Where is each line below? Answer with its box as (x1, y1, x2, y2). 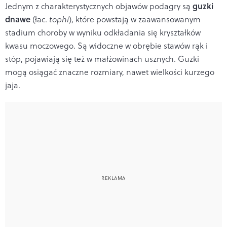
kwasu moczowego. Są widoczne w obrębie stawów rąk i (5, 40, 208, 51)
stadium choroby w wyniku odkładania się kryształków (5, 26, 201, 38)
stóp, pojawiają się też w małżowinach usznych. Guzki (5, 53, 199, 64)
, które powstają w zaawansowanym (71, 13, 201, 25)
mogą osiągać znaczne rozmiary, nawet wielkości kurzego (5, 66, 214, 78)
